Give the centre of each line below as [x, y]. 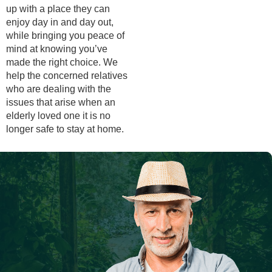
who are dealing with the [59, 89]
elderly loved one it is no [58, 116]
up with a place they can [58, 9]
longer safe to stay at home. [65, 129]
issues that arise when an [61, 103]
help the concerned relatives [67, 76]
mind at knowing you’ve [57, 49]
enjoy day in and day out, [60, 22]
